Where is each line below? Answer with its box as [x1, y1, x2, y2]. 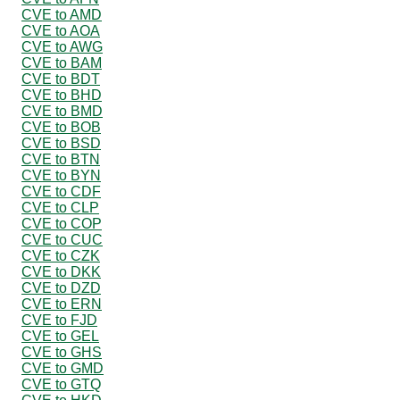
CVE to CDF [21, 183, 101, 199]
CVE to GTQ [21, 376, 101, 392]
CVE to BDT [21, 71, 100, 87]
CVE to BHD [21, 87, 102, 103]
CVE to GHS [21, 344, 102, 360]
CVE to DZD [21, 279, 101, 296]
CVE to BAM [21, 54, 102, 71]
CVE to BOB [21, 119, 101, 135]
